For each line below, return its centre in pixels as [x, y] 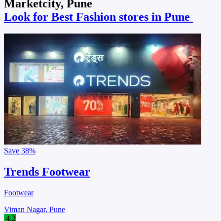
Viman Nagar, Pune [35, 209]
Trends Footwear [47, 171]
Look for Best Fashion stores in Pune [98, 17]
